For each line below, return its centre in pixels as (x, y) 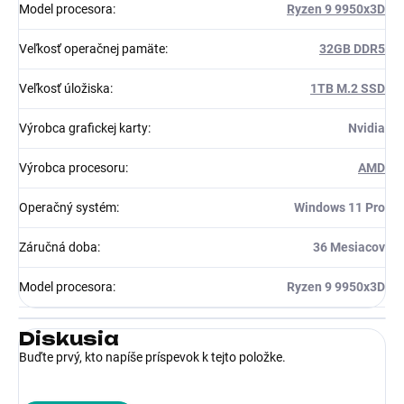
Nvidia (367, 129)
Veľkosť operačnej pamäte (92, 49)
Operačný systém (68, 208)
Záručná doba (58, 248)
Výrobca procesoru (72, 168)
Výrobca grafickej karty (83, 129)
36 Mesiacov (349, 248)
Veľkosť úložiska (64, 89)
